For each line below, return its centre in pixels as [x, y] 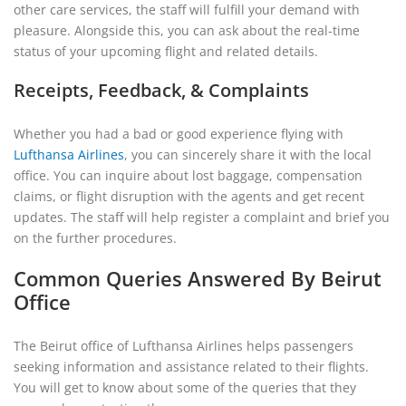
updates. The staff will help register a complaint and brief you [202, 217]
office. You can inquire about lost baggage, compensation [188, 175]
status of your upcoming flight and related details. [166, 51]
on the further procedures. [95, 238]
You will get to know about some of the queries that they [185, 387]
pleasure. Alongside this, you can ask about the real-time [187, 30]
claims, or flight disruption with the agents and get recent [189, 196]
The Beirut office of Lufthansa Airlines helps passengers [184, 346]
